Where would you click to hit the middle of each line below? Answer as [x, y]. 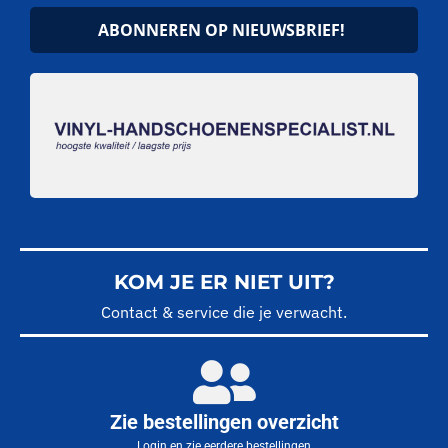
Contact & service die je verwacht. [224, 312]
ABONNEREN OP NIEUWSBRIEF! [221, 30]
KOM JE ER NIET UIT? [224, 282]
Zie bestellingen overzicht [224, 421]
